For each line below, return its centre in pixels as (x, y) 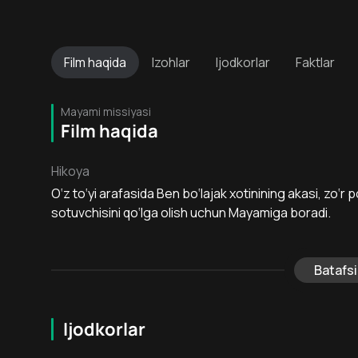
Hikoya (70, 171)
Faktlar (315, 62)
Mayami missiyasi (106, 111)
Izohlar (171, 62)
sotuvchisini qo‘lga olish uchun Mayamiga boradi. (191, 213)
